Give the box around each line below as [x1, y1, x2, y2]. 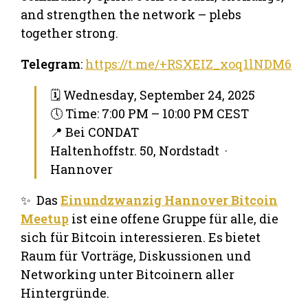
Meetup [21, 210, 69, 227]
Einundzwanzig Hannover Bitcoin [60, 191, 278, 208]
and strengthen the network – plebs [21, 5, 241, 23]
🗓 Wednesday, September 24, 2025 [50, 86, 255, 103]
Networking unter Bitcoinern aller [21, 265, 234, 283]
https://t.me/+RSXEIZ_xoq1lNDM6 [85, 55, 291, 72]
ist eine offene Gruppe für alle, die [69, 210, 278, 227]
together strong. [21, 24, 118, 41]
